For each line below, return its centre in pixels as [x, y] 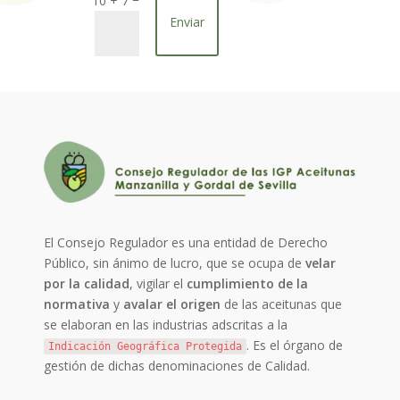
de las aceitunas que [282, 304]
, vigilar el [158, 283]
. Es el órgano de [294, 345]
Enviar [187, 22]
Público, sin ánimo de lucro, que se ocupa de [175, 262]
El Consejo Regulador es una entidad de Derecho [186, 242]
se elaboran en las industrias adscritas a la [166, 324]
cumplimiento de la [248, 283]
